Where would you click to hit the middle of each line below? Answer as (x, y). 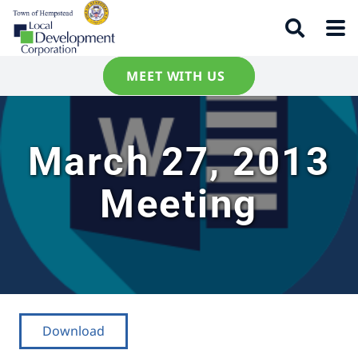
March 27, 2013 (179, 162)
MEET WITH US (176, 76)
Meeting (179, 204)
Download (73, 330)
